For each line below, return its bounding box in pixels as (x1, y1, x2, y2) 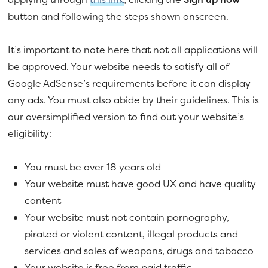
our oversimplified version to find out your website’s (8, 109, 245, 123)
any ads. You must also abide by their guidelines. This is (8, 93, 260, 106)
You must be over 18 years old (25, 160, 162, 173)
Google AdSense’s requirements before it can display (8, 76, 251, 90)
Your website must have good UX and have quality (25, 176, 257, 190)
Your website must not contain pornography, (25, 210, 230, 224)
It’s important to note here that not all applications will (8, 42, 258, 56)
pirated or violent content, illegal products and (25, 227, 239, 240)
